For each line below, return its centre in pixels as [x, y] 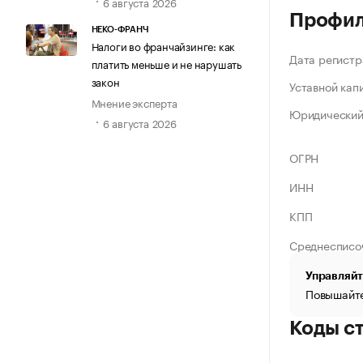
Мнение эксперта [134, 102]
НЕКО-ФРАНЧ [120, 29]
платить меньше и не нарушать [166, 63]
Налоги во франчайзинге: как [163, 45]
